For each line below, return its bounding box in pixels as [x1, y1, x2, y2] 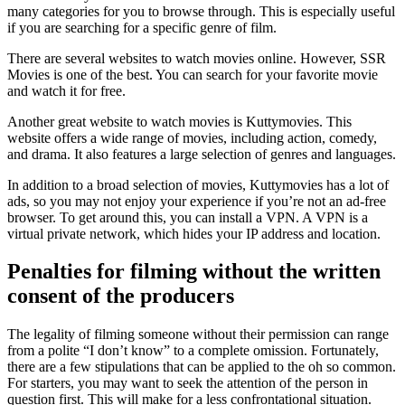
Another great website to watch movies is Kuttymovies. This [7, 113, 352, 129]
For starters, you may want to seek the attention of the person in [7, 375, 368, 391]
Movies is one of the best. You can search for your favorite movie [7, 66, 378, 82]
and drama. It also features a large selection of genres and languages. [7, 146, 396, 162]
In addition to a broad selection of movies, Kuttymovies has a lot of [7, 176, 389, 193]
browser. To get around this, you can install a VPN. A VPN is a [7, 209, 368, 225]
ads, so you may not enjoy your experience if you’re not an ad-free [7, 193, 386, 209]
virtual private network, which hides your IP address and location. [7, 225, 381, 241]
